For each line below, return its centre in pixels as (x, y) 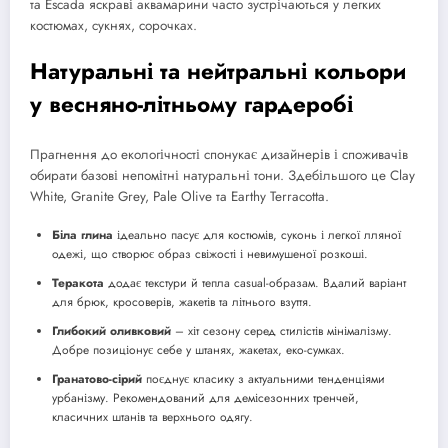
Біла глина (82, 235)
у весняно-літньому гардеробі (191, 104)
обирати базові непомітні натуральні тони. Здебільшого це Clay (222, 175)
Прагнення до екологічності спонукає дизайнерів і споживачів (219, 154)
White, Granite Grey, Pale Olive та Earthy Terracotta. (179, 196)
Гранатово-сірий (97, 379)
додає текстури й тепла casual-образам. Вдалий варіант (255, 283)
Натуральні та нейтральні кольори (218, 71)
